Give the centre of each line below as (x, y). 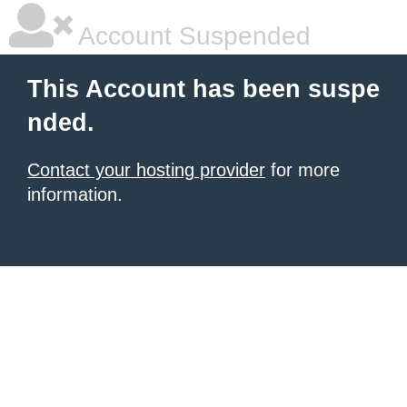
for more (303, 170)
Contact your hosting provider (146, 170)
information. (75, 194)
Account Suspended (192, 36)
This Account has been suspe (203, 89)
